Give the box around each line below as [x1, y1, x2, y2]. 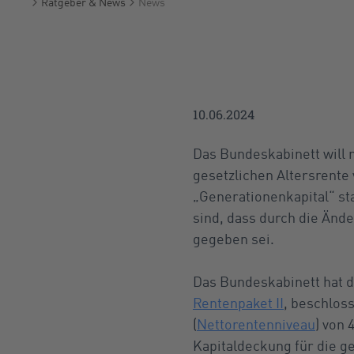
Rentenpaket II [193, 294, 284, 311]
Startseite [15, 9, 63, 23]
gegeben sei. [193, 230, 274, 247]
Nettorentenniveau [197, 315, 315, 333]
